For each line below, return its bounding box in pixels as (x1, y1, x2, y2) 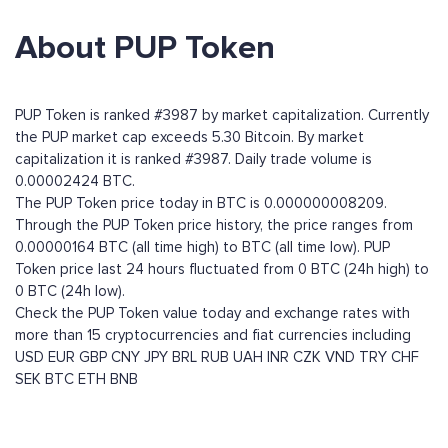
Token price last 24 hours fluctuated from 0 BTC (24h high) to (15, 260, 429, 279)
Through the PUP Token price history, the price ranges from (15, 216, 413, 235)
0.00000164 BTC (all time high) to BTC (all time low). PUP (15, 238, 390, 257)
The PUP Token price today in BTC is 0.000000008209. (15, 194, 387, 213)
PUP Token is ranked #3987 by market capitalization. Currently (15, 106, 429, 125)
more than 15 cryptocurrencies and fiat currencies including (15, 326, 411, 345)
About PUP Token (15, 28, 275, 69)
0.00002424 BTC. (15, 172, 135, 191)
